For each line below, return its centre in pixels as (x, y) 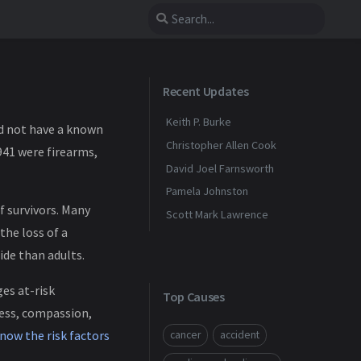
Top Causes (194, 296)
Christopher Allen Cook (221, 145)
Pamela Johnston (207, 191)
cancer (185, 334)
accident (239, 334)
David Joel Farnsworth (220, 168)
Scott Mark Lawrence (217, 215)
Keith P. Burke (199, 122)
